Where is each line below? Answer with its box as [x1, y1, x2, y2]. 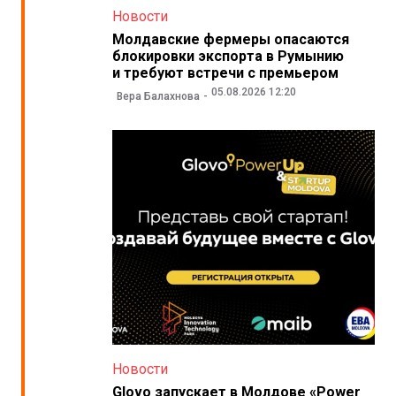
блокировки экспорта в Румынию [111, 48, 344, 65]
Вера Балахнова [116, 89, 200, 103]
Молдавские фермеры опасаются [111, 31, 349, 49]
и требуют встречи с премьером [111, 65, 339, 82]
